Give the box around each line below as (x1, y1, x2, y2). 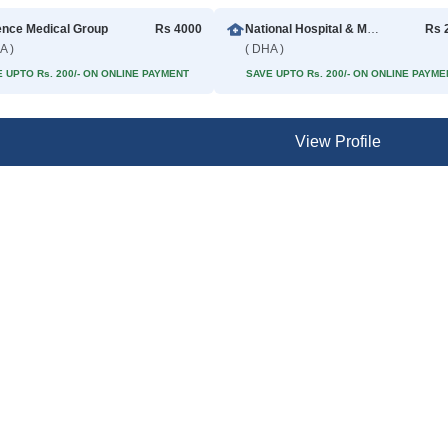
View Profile (294, 133, 381, 150)
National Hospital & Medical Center (366, 22, 379, 36)
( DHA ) (244, 42, 284, 56)
